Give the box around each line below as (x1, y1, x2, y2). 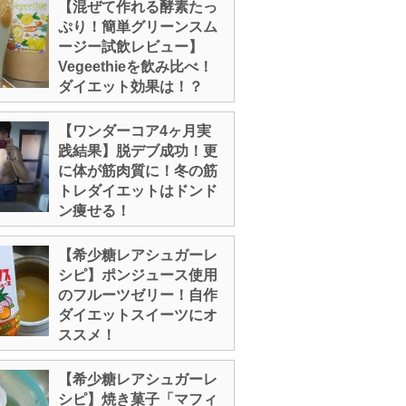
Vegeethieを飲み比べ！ (58, 59, 213, 74)
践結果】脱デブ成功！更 (58, 143, 217, 159)
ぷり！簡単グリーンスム (58, 19, 217, 34)
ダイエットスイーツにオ (58, 307, 217, 323)
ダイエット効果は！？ (58, 79, 203, 94)
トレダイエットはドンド (58, 183, 217, 198)
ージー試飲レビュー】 (58, 39, 203, 54)
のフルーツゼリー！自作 (58, 287, 217, 303)
